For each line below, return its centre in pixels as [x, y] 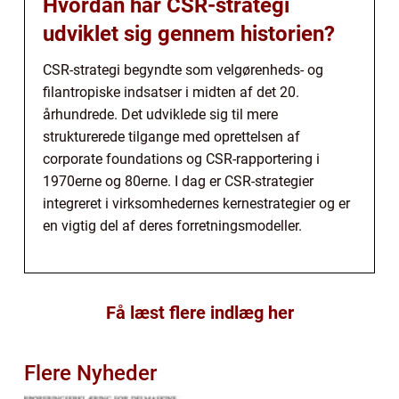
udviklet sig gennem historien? [189, 33]
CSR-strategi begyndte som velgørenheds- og [183, 69]
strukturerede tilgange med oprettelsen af [171, 136]
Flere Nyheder [90, 373]
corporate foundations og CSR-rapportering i [181, 159]
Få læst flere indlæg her [199, 312]
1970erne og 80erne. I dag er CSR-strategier [178, 181]
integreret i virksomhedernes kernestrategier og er [196, 203]
